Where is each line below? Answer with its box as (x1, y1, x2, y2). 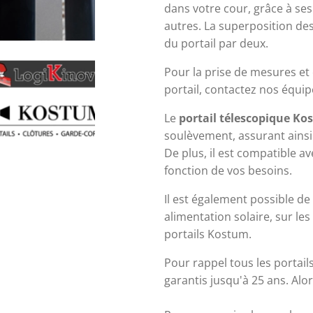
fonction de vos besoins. (164, 162, 295, 178)
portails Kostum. (164, 226, 252, 242)
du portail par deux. (164, 35, 268, 51)
